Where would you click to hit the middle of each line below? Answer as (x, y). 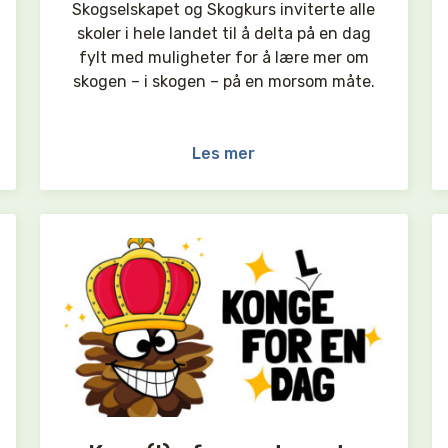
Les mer (224, 154)
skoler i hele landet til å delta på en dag (223, 34)
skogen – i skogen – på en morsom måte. (223, 82)
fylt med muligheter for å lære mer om (223, 58)
